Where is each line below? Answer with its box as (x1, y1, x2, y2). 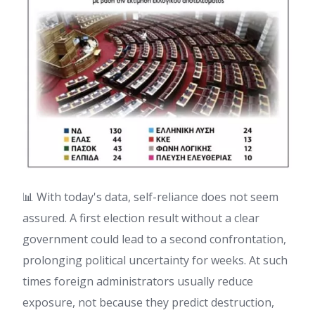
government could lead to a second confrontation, (22, 231, 286, 247)
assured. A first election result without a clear (22, 210, 259, 226)
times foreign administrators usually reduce (22, 273, 253, 289)
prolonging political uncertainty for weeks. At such (22, 252, 288, 268)
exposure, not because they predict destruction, (22, 294, 274, 310)
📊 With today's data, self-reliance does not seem (22, 188, 278, 205)
